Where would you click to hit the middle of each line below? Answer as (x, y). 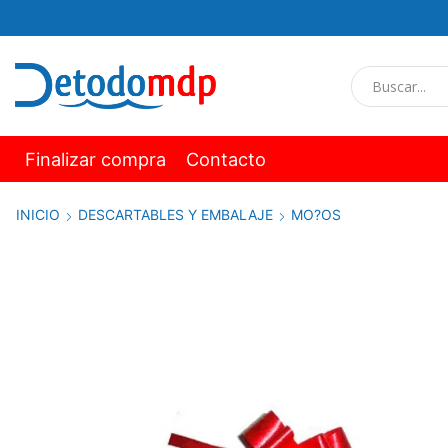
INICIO (38, 214)
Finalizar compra (95, 159)
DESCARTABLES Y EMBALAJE (175, 214)
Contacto (226, 159)
